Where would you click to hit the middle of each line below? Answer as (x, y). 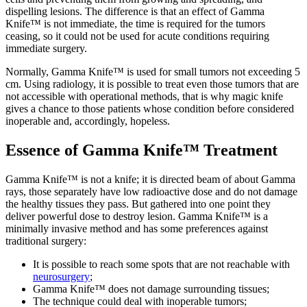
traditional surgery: (46, 241)
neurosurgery (61, 276)
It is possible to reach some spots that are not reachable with (161, 264)
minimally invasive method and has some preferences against (137, 228)
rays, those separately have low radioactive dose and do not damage (151, 191)
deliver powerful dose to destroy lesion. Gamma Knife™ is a (137, 216)
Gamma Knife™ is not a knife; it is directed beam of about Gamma (150, 179)
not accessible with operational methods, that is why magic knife (144, 96)
